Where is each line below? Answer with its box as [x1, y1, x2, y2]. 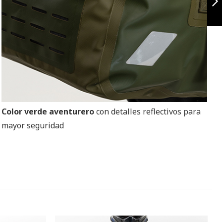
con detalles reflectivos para [96, 106, 201, 117]
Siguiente [155, 18, 188, 27]
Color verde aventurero [1, 106, 97, 117]
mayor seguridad [1, 120, 64, 131]
